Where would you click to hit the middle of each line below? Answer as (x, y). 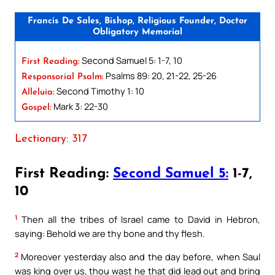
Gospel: (37, 107)
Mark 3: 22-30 (80, 106)
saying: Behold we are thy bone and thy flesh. (110, 234)
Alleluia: (38, 92)
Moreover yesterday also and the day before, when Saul (139, 257)
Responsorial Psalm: (63, 77)
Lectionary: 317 (51, 139)
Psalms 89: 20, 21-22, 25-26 (160, 75)
